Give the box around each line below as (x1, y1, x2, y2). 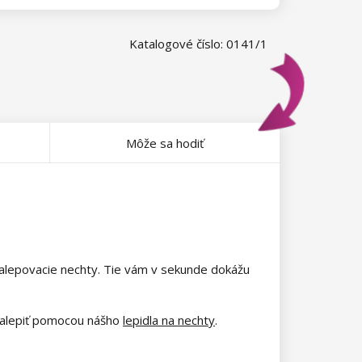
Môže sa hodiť (126, 135, 204, 151)
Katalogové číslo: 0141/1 (129, 36, 267, 52)
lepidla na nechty (123, 311, 215, 328)
